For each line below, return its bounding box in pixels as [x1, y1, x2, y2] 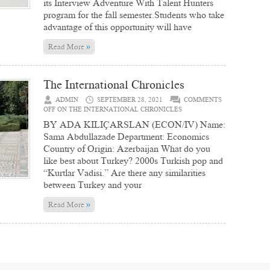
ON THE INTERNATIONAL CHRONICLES [55, 105, 182, 114]
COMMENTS [184, 95, 222, 104]
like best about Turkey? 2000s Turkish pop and [43, 154, 223, 167]
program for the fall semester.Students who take [43, 8, 224, 21]
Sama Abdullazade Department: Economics [43, 130, 209, 143]
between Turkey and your [43, 178, 142, 191]
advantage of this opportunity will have [43, 20, 192, 33]
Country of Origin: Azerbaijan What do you [43, 142, 210, 155]
